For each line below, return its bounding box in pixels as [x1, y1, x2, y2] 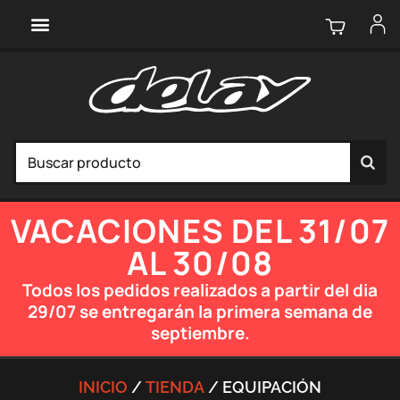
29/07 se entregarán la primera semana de [28, 299, 372, 323]
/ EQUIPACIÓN [204, 378, 321, 397]
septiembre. [150, 321, 250, 345]
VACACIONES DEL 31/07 [10, 208, 389, 253]
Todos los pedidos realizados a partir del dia [22, 278, 378, 302]
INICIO [79, 378, 128, 397]
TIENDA [146, 378, 204, 397]
